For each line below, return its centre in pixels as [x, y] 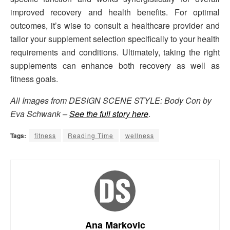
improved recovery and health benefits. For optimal [115, 12]
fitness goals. [34, 79]
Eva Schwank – [40, 113]
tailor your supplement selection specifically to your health [115, 39]
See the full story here [109, 113]
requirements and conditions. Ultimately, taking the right [115, 52]
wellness [140, 135]
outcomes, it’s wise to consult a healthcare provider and [115, 25]
